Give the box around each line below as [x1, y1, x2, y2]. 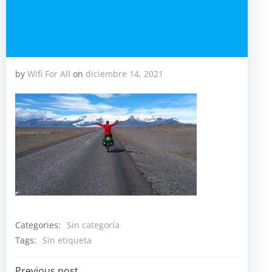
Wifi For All [27, 68, 70, 80]
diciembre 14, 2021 [86, 68, 163, 80]
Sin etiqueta [42, 234, 92, 246]
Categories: [15, 219, 61, 231]
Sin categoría [67, 219, 120, 231]
